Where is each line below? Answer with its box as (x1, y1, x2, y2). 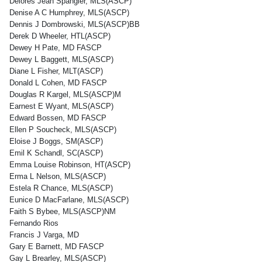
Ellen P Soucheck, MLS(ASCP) (9, 125, 116, 134)
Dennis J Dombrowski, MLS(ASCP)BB (9, 20, 140, 29)
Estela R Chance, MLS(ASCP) (9, 184, 113, 192)
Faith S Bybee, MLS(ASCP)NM (9, 207, 116, 216)
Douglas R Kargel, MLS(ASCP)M (9, 90, 121, 99)
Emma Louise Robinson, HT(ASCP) (9, 160, 130, 169)
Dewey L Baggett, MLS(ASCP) (9, 55, 113, 64)
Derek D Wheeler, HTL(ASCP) (9, 32, 111, 40)
